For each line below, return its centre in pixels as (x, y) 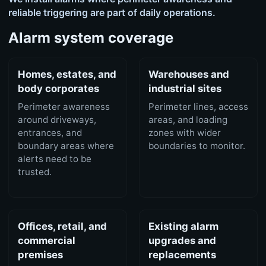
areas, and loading (188, 120)
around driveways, (57, 120)
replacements (183, 255)
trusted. (34, 172)
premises (40, 255)
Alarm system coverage (91, 37)
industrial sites (185, 89)
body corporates (58, 89)
